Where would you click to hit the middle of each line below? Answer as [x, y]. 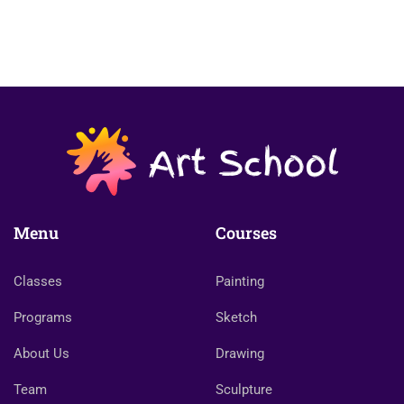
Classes [38, 281]
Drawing [240, 353]
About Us [41, 353]
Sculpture [244, 390]
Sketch [236, 317]
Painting [240, 281]
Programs [43, 317]
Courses [246, 233]
